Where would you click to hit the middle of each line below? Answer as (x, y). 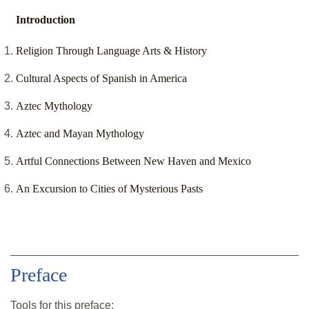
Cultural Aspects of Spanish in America (101, 79)
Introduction (46, 20)
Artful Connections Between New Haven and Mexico (133, 161)
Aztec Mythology (54, 106)
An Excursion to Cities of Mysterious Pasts (109, 189)
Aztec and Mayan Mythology (80, 134)
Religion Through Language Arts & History (111, 51)
